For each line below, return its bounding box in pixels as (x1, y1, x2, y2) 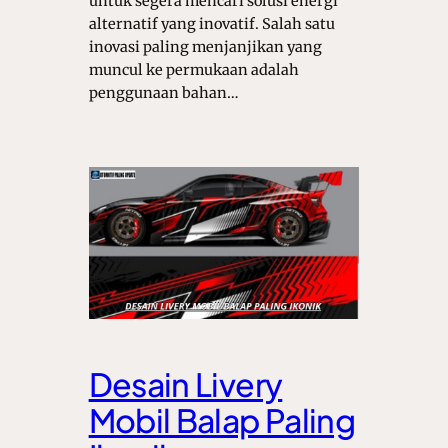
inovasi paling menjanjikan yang (88, 37, 322, 56)
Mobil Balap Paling (88, 400, 356, 441)
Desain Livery (88, 364, 283, 405)
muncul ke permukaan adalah (88, 60, 299, 79)
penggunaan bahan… (88, 83, 239, 102)
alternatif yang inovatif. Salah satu (88, 14, 335, 33)
